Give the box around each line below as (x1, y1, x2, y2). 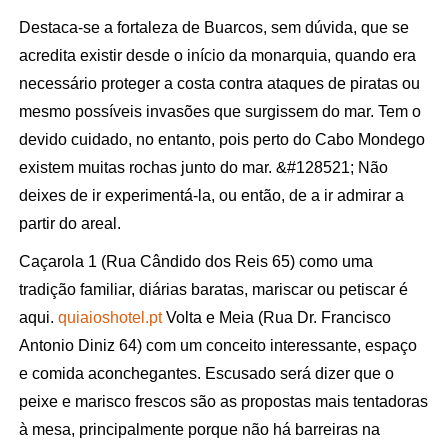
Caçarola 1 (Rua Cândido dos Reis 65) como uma (18, 252, 373, 270)
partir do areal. (18, 214, 121, 232)
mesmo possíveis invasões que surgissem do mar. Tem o (18, 102, 421, 120)
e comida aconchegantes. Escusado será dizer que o (18, 364, 394, 382)
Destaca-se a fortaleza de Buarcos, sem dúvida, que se (18, 18, 409, 36)
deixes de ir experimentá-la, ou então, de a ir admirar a (18, 186, 404, 204)
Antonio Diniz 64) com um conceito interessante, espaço (18, 336, 417, 354)
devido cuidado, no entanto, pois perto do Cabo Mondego (18, 130, 425, 148)
